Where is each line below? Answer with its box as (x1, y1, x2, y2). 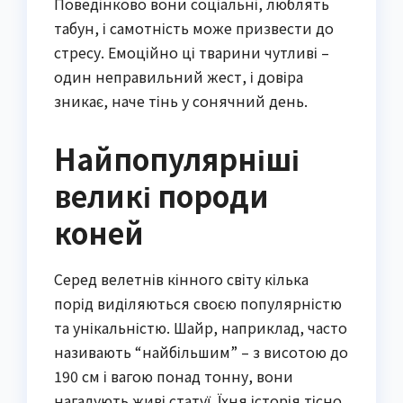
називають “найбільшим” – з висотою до (54, 341, 348, 363)
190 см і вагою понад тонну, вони (54, 365, 293, 388)
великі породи (54, 175, 269, 217)
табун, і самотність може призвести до (54, 17, 334, 40)
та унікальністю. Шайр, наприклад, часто (54, 317, 347, 339)
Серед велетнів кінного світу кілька (54, 268, 309, 291)
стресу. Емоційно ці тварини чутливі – (54, 41, 329, 64)
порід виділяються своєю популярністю (54, 292, 342, 315)
